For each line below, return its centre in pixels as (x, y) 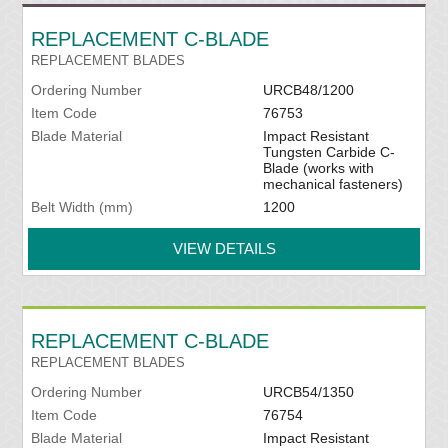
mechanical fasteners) (332, 184)
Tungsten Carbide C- (328, 152)
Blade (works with (318, 168)
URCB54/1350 (308, 392)
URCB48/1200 (308, 90)
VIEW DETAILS (224, 249)
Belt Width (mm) (82, 207)
